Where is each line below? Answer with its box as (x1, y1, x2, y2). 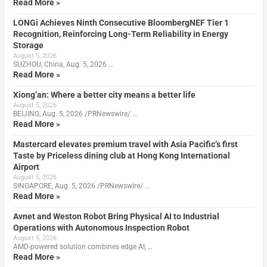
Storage (13, 40, 44, 50)
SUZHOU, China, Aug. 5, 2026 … (13, 60, 113, 69)
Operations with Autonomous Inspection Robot (13, 222, 190, 232)
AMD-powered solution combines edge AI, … (13, 242, 153, 251)
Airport (13, 162, 39, 172)
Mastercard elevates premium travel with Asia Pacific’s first (13, 139, 238, 149)
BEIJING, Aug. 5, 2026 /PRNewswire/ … (13, 109, 137, 118)
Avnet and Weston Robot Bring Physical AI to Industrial (13, 211, 219, 221)
